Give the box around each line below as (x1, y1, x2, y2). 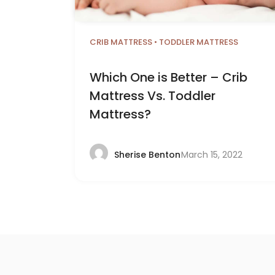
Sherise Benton (114, 149, 180, 161)
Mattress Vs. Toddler (90, 87, 215, 104)
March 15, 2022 (181, 148, 243, 161)
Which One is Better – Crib (90, 68, 247, 86)
